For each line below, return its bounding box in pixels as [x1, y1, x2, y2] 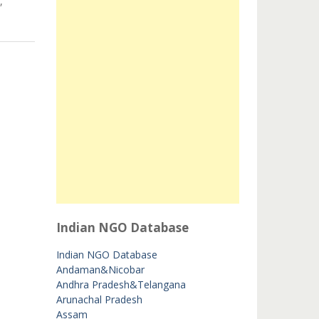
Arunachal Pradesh [56, 293, 142, 306]
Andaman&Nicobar [56, 263, 145, 276]
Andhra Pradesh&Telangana [56, 278, 186, 291]
